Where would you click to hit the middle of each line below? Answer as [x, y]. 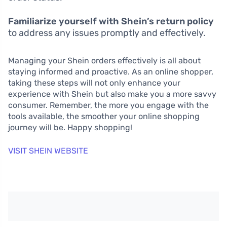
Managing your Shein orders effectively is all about [104, 60]
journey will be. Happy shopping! [70, 127]
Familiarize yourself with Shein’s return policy [111, 21]
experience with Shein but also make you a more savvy [112, 94]
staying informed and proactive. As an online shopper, [111, 71]
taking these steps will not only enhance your [94, 83]
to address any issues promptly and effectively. [107, 33]
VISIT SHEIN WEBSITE [48, 150]
